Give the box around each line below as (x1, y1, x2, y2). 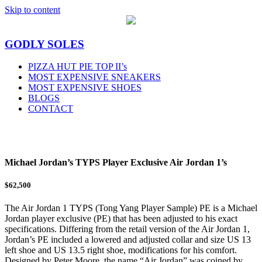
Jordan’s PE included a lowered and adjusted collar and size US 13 (5, 235, 251, 245)
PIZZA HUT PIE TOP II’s (28, 61, 127, 72)
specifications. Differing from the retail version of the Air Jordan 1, (5, 224, 250, 235)
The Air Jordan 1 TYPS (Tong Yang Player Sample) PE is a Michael (5, 203, 257, 213)
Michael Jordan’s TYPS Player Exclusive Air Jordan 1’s (5, 157, 227, 167)
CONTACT (28, 104, 73, 114)
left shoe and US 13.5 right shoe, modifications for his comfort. (5, 245, 237, 256)
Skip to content (5, 5, 60, 15)
